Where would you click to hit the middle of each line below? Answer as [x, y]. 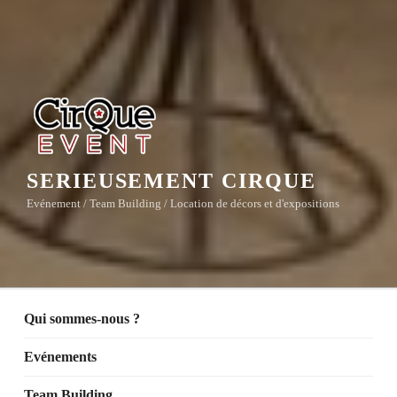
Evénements [61, 356]
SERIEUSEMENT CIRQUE [171, 180]
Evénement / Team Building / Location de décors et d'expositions [183, 203]
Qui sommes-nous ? [82, 318]
